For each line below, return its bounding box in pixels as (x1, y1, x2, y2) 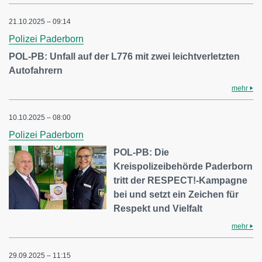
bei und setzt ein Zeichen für (113, 189, 239, 199)
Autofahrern (9, 65, 63, 75)
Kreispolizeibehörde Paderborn (113, 161, 253, 171)
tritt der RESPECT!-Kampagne (113, 175, 248, 185)
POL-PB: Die (113, 147, 170, 157)
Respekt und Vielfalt (113, 203, 203, 213)
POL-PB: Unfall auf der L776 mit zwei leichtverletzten (9, 51, 240, 61)
